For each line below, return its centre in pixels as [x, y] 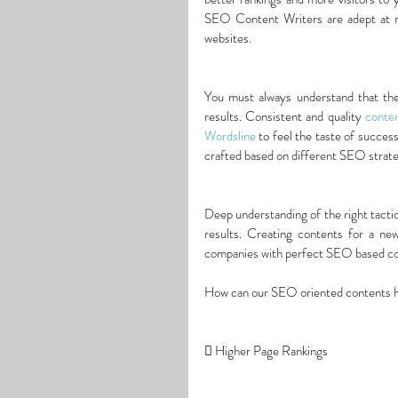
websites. [228, 39]
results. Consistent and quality [285, 117]
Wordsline [230, 136]
